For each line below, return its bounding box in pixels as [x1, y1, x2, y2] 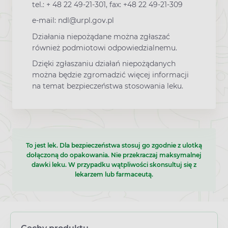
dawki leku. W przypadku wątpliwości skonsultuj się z [32, 161, 196, 169]
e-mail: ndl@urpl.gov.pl [32, 16, 114, 25]
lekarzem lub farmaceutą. [75, 170, 153, 179]
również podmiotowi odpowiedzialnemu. [32, 43, 177, 52]
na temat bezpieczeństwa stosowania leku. [32, 81, 183, 91]
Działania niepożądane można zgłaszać [32, 32, 170, 41]
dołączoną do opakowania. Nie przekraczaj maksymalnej [26, 151, 202, 159]
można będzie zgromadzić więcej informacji [32, 70, 189, 79]
